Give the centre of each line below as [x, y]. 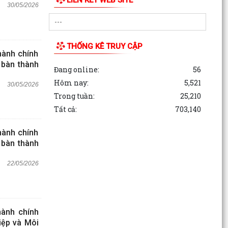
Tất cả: [65, 109]
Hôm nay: [71, 82]
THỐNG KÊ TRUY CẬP [104, 46]
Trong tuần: [74, 96]
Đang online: [76, 69]
